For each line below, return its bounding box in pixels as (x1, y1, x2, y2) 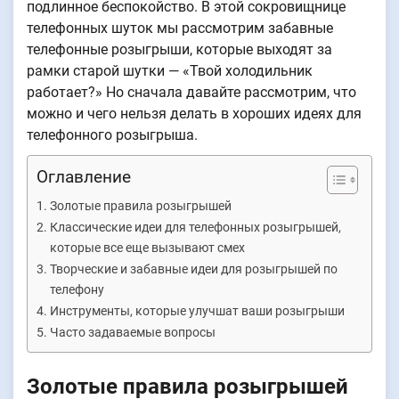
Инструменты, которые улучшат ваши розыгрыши (49, 304, 345, 319)
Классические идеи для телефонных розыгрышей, (49, 220, 341, 235)
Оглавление (37, 167, 131, 187)
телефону (49, 282, 104, 297)
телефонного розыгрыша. (27, 126, 198, 143)
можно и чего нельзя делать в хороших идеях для (27, 105, 362, 122)
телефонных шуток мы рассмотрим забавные (27, 20, 333, 37)
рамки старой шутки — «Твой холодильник (27, 62, 313, 79)
